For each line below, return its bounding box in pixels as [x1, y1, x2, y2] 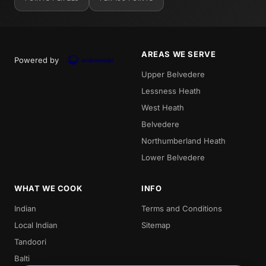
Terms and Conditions [141, 203, 222, 213]
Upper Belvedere [141, 69, 205, 79]
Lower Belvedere [141, 152, 205, 162]
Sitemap [141, 220, 170, 230]
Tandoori [14, 236, 46, 246]
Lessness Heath [141, 85, 201, 96]
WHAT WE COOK [14, 183, 83, 193]
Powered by [14, 55, 59, 65]
